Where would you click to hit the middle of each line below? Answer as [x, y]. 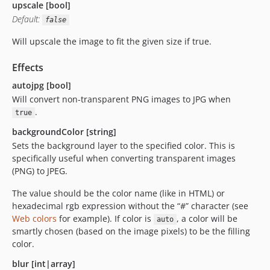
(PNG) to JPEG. [40, 171]
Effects [28, 67]
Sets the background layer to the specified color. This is [124, 146]
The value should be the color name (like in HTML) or [118, 193]
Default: [27, 19]
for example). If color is [105, 218]
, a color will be [207, 218]
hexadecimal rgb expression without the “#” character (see [130, 206]
